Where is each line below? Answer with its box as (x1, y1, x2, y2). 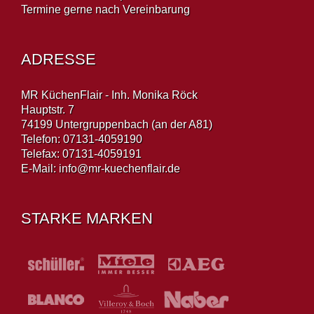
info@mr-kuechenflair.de (59, 162, 180, 175)
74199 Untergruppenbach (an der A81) (21, 118, 212, 130)
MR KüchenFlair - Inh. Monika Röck (21, 88, 198, 101)
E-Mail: (21, 162, 59, 175)
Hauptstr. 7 (21, 103, 74, 116)
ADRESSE (21, 50, 96, 68)
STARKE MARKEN (21, 209, 153, 227)
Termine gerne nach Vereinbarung (21, 3, 190, 15)
